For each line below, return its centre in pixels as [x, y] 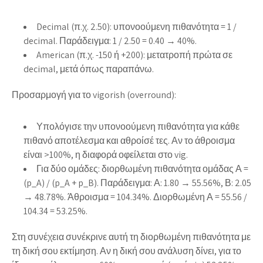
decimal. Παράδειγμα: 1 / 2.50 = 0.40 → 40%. [110, 41]
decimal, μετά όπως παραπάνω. [89, 69]
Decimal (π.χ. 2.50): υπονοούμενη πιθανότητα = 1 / [136, 26]
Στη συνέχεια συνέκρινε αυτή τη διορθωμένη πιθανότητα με [131, 237]
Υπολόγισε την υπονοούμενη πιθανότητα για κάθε [138, 126]
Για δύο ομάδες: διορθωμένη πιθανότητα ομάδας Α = [142, 168]
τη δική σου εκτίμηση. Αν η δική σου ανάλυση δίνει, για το [127, 251]
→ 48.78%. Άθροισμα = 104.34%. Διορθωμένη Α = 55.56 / [135, 197]
